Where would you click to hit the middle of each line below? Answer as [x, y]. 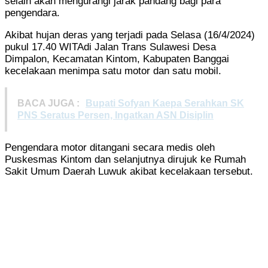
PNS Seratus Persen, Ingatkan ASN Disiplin [115, 115]
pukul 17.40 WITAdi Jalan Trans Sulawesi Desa [110, 47]
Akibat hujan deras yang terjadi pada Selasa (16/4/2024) [130, 35]
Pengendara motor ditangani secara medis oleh [110, 147]
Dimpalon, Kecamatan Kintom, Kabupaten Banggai [117, 59]
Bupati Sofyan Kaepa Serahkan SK [165, 103]
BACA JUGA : [48, 103]
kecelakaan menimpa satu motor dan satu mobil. [113, 71]
